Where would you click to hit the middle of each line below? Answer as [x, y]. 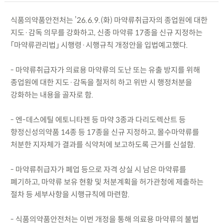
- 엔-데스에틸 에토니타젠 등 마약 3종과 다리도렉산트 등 [98, 119]
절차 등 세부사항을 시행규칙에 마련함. [70, 194]
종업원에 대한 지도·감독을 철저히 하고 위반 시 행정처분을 [101, 82]
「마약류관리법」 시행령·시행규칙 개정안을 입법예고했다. [99, 45]
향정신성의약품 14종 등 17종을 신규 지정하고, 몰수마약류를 [105, 132]
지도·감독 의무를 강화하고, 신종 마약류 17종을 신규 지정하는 [106, 32]
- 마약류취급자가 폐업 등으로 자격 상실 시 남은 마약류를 [98, 169]
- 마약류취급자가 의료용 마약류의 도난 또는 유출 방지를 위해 [105, 70]
